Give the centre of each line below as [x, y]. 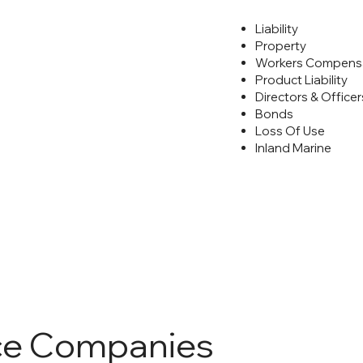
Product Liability [301, 80]
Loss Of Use [290, 131]
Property [280, 46]
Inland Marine [293, 148]
